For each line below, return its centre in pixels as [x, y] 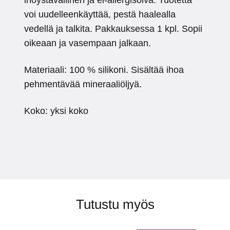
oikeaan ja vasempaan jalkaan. [88, 43]
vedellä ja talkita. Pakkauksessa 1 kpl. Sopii [113, 29]
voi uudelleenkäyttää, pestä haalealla [100, 15]
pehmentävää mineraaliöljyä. [83, 84]
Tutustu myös [115, 205]
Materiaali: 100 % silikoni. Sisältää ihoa [104, 70]
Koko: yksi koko [56, 111]
